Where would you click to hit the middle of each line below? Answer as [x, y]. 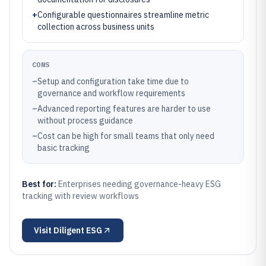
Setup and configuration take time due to [113, 81]
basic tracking [64, 148]
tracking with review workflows [80, 196]
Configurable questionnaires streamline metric [123, 15]
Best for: [40, 184]
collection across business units [96, 27]
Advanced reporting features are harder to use [124, 109]
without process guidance [85, 121]
